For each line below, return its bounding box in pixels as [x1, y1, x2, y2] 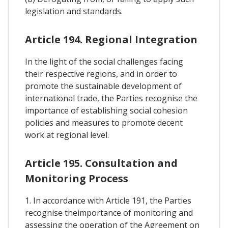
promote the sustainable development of [25, 80, 182, 92]
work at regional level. [25, 129, 109, 140]
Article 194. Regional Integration [25, 32, 197, 46]
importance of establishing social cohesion [25, 104, 188, 116]
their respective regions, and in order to [25, 68, 177, 79]
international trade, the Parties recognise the [25, 92, 197, 104]
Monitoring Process [25, 171, 128, 185]
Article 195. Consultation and [25, 156, 178, 170]
